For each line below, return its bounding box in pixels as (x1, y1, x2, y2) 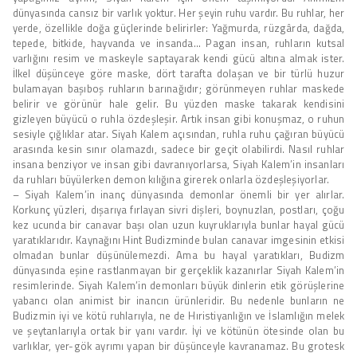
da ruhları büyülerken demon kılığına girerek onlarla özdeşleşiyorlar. (12, 171, 330, 187)
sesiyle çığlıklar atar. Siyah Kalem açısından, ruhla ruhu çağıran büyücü (12, 125, 345, 142)
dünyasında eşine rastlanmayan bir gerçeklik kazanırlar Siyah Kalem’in (12, 261, 345, 278)
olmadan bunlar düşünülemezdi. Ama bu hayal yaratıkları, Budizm (12, 246, 345, 263)
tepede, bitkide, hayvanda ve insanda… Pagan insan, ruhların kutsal (12, 34, 345, 51)
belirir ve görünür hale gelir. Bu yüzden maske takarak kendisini (12, 95, 345, 112)
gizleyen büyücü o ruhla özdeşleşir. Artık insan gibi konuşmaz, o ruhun (12, 110, 345, 127)
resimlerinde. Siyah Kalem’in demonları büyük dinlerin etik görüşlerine (12, 277, 345, 293)
